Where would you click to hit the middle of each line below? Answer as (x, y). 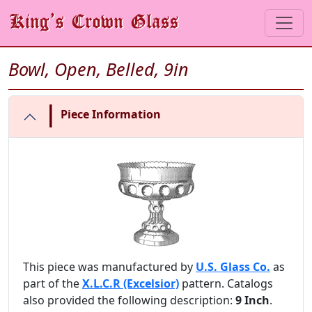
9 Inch (252, 300)
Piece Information (111, 114)
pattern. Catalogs (226, 283)
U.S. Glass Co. (233, 267)
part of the (53, 283)
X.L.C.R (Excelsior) (131, 283)
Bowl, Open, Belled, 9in (99, 69)
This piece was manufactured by (109, 267)
